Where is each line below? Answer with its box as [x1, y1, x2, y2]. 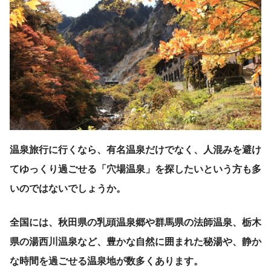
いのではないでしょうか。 [10, 181, 126, 195]
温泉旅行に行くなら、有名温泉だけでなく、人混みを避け [10, 143, 261, 157]
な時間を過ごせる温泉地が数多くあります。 [10, 254, 203, 268]
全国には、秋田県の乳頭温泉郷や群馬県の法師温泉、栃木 [10, 215, 261, 229]
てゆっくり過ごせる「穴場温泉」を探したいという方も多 [10, 162, 261, 176]
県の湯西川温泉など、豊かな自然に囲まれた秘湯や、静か [10, 235, 261, 249]
